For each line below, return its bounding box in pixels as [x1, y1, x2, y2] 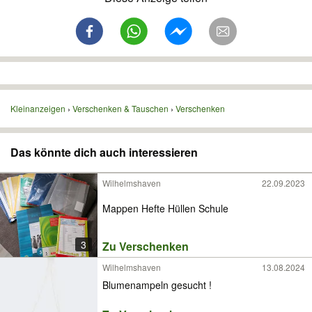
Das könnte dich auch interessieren [10, 144, 198, 160]
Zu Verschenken [102, 237, 189, 254]
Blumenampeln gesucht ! [102, 277, 212, 292]
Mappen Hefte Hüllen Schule [102, 201, 228, 216]
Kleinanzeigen [10, 102, 65, 114]
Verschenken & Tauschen [72, 102, 169, 114]
